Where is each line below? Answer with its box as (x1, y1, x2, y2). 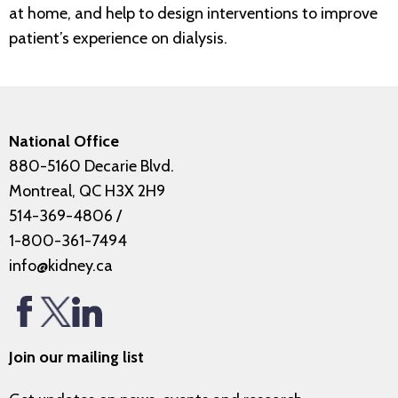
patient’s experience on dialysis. (9, 28, 231, 49)
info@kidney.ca (9, 256, 113, 276)
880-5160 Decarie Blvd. (9, 156, 174, 177)
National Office (9, 131, 119, 152)
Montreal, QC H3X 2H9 (9, 181, 165, 202)
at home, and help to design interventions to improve (9, 4, 378, 24)
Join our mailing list (9, 347, 144, 368)
